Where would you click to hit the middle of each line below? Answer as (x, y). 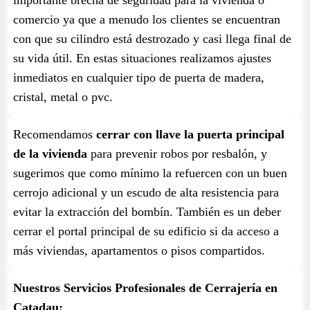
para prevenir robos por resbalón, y (177, 154)
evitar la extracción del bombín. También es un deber (147, 212)
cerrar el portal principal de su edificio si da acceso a (146, 231)
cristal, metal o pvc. (63, 97)
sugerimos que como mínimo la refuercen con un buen (150, 173)
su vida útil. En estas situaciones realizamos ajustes (142, 58)
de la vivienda (50, 154)
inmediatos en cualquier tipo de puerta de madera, (139, 77)
